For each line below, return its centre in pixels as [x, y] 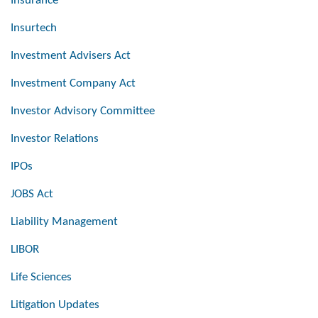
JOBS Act [32, 194]
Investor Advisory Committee [83, 111]
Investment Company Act [73, 84]
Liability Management [64, 222]
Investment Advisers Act [71, 56]
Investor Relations [55, 139]
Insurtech [34, 28]
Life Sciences [41, 278]
